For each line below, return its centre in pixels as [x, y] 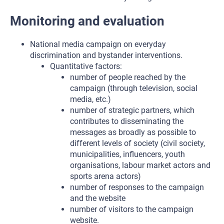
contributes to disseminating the [127, 121]
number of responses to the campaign [137, 187]
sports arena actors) [105, 176]
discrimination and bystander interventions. [106, 55]
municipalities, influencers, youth [127, 154]
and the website [98, 198]
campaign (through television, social [134, 88]
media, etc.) [90, 99]
